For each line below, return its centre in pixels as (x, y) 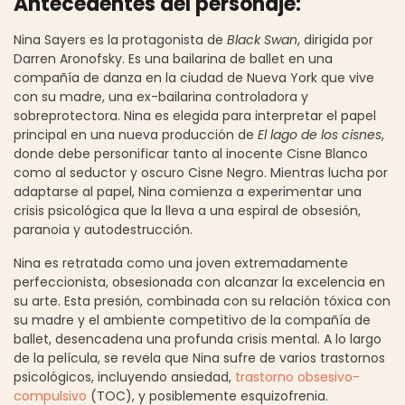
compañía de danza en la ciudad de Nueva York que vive (194, 77)
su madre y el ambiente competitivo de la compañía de (192, 320)
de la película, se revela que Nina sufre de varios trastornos (199, 358)
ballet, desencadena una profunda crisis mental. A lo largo (198, 339)
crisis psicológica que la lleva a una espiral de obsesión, (187, 210)
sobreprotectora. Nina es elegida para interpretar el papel (195, 115)
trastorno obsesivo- (297, 377)
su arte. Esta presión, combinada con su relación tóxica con (202, 301)
